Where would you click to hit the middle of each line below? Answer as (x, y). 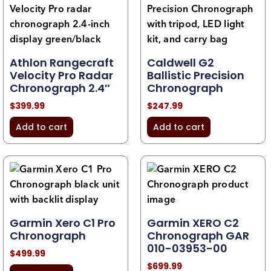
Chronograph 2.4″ (60, 88)
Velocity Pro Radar (61, 75)
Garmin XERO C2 (193, 223)
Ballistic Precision (195, 75)
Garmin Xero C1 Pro (63, 223)
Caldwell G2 (180, 62)
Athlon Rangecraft (62, 62)
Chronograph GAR (198, 235)
